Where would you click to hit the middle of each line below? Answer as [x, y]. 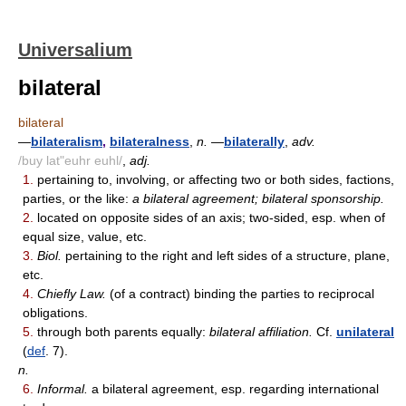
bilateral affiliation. [261, 332]
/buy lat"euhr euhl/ [70, 160]
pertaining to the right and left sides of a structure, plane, [226, 256]
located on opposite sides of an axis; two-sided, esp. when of [209, 217]
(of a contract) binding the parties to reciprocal [240, 294]
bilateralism [67, 141]
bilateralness [150, 141]
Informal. [63, 389]
